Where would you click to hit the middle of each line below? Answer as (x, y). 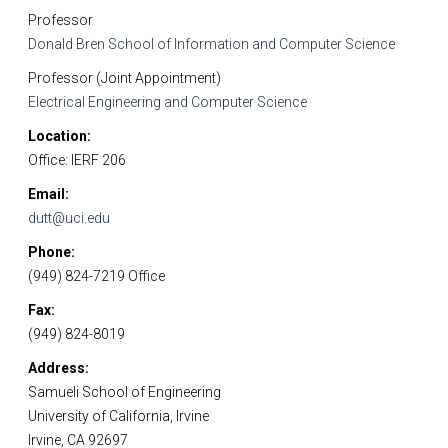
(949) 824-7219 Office (96, 276)
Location (57, 136)
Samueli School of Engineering (124, 392)
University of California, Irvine (118, 416)
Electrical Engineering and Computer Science (167, 102)
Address (56, 368)
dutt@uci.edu (69, 218)
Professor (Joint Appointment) (124, 78)
